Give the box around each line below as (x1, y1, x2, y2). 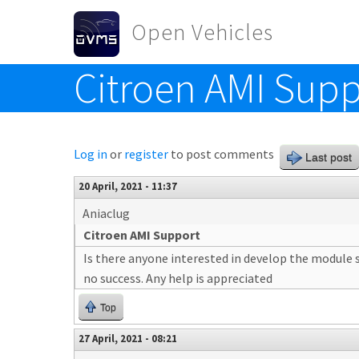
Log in (74, 146, 107, 162)
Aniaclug (83, 205, 130, 221)
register (124, 146, 168, 162)
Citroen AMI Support (83, 227, 200, 243)
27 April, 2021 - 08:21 (79, 332, 177, 345)
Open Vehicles (131, 18, 273, 46)
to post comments (168, 146, 274, 162)
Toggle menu (74, 66, 147, 82)
